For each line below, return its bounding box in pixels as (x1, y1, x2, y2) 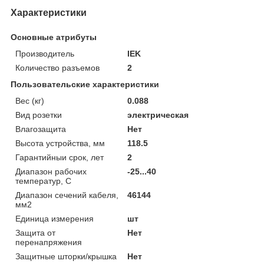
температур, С (15, 176, 71, 186)
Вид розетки (15, 110, 62, 120)
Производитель (15, 48, 74, 58)
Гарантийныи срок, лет (15, 152, 104, 162)
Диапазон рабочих (15, 166, 87, 176)
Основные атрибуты (11, 32, 97, 42)
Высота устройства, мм (15, 138, 105, 148)
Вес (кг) (15, 95, 44, 105)
